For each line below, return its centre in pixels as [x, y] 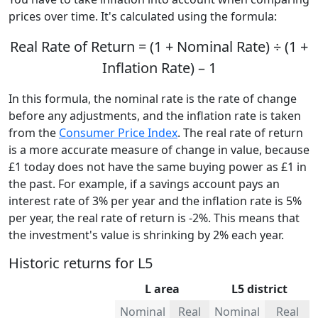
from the [34, 132]
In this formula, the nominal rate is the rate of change [153, 98]
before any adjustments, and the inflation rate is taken [155, 115]
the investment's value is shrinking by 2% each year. [146, 235]
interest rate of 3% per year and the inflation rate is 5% [155, 201]
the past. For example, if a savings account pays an [144, 183]
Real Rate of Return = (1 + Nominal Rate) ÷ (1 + [159, 46]
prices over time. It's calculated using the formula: [143, 16]
